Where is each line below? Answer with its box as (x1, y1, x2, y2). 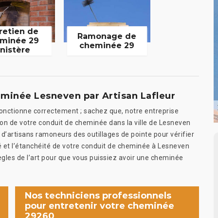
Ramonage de (77, 31, 137, 41)
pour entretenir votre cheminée (25, 200, 174, 212)
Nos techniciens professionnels (25, 190, 171, 201)
